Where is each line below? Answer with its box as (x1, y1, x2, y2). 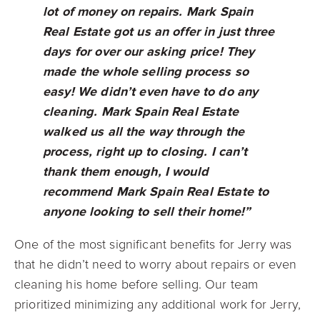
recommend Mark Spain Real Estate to (43, 184, 269, 199)
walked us (43, 124, 108, 139)
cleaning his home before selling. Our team (14, 276, 259, 292)
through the (176, 124, 244, 139)
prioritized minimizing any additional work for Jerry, (14, 296, 301, 312)
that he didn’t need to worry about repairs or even (14, 256, 297, 272)
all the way (107, 124, 176, 139)
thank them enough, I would (43, 164, 209, 179)
